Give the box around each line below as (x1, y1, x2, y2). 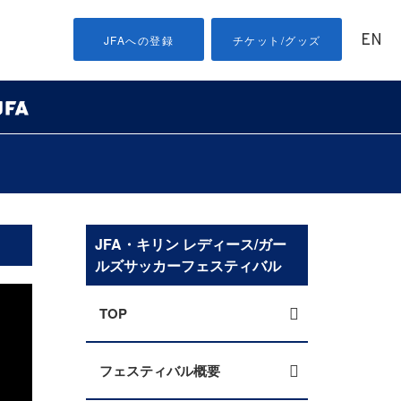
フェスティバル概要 (99, 361, 220, 380)
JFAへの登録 (103, 32, 175, 47)
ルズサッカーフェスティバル (95, 255, 281, 276)
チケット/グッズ (232, 32, 321, 47)
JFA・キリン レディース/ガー (95, 234, 286, 254)
